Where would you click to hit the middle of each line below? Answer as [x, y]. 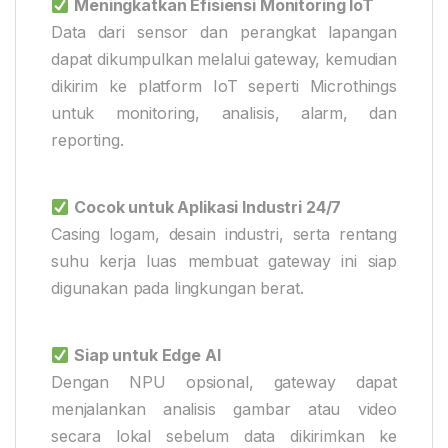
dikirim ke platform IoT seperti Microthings [224, 86]
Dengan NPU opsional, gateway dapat [224, 382]
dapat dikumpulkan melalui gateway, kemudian [224, 59]
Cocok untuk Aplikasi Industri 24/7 [208, 207]
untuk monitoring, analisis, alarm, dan [224, 113]
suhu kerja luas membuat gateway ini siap [224, 261]
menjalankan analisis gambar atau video [224, 409]
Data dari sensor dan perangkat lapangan [224, 32]
